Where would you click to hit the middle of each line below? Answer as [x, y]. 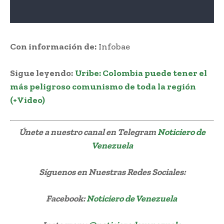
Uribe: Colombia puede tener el [141, 73]
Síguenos [57, 172]
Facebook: [66, 198]
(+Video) [27, 100]
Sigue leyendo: [41, 73]
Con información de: [53, 46]
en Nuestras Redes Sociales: [130, 172]
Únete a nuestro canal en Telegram [88, 132]
